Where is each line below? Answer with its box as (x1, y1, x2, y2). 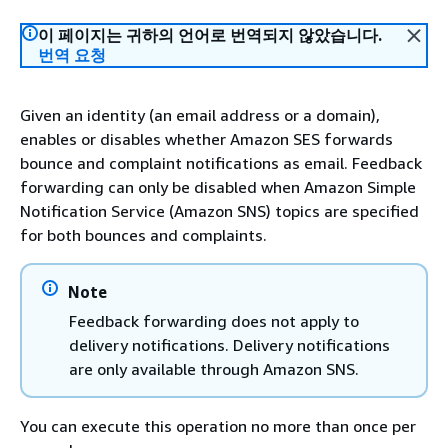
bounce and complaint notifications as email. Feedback (20, 153, 422, 173)
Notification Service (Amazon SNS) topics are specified (20, 201, 419, 221)
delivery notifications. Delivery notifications (69, 335, 390, 355)
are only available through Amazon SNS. (69, 359, 359, 379)
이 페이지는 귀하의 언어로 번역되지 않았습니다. (38, 25, 382, 45)
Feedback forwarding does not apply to (69, 311, 359, 331)
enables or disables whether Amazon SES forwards (20, 129, 393, 149)
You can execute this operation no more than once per (20, 416, 416, 436)
